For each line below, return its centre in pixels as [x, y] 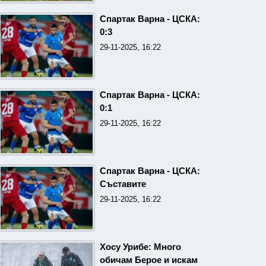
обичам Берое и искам [148, 260]
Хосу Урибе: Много [140, 247]
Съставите [123, 184]
